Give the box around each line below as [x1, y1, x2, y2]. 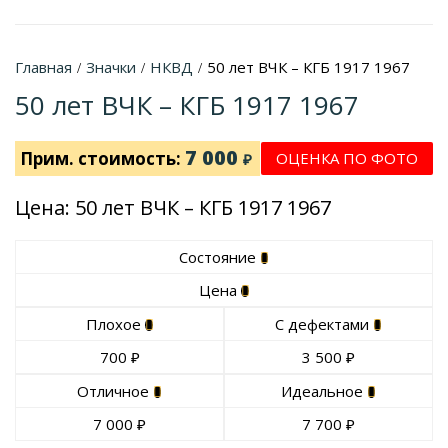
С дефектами [275, 313, 373, 334]
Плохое [85, 313, 145, 334]
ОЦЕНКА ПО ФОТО [276, 147, 418, 168]
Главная [15, 56, 72, 77]
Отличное [77, 380, 153, 401]
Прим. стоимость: [20, 146, 185, 170]
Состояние [179, 246, 260, 267]
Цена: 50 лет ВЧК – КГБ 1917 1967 [15, 193, 331, 221]
